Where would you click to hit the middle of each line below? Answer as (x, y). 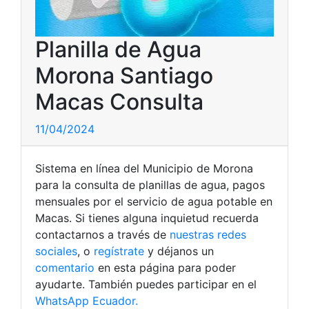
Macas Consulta (119, 102)
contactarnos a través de (102, 235)
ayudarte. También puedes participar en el (146, 284)
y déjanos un (179, 251)
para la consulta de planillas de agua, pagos (150, 185)
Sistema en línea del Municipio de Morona (144, 168)
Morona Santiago (124, 76)
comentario (65, 268)
